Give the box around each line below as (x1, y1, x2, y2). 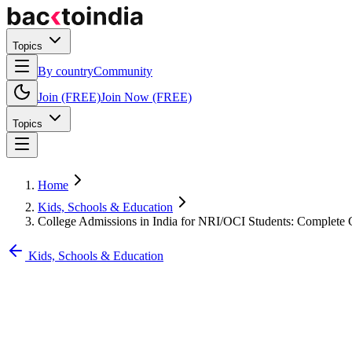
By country (38, 64, 93, 78)
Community (93, 64, 152, 78)
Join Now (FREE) (101, 90, 192, 104)
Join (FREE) (38, 90, 101, 104)
